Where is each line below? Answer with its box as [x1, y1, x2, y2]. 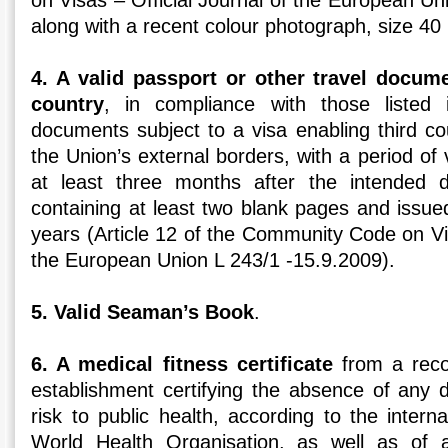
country [31, 93, 105, 116]
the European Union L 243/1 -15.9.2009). [31, 249, 396, 272]
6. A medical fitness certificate [31, 353, 333, 376]
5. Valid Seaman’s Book [31, 301, 255, 324]
